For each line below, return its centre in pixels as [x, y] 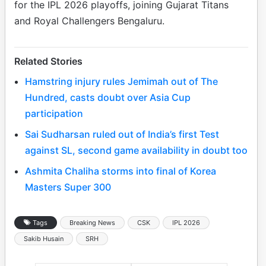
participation [54, 113]
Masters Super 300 [68, 187]
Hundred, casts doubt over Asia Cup [108, 97]
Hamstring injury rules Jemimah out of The [121, 81]
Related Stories [48, 61]
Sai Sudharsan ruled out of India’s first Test [122, 134]
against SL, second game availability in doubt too [136, 150]
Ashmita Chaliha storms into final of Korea [121, 171]
